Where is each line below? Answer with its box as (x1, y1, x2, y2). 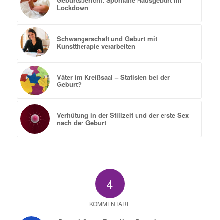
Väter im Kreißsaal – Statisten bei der (56, 72, 170, 82)
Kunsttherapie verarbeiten (56, 41, 135, 51)
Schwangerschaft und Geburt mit (56, 33, 157, 43)
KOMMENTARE (89, 199, 131, 208)
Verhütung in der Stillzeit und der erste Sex (56, 110, 189, 120)
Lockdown (56, 2, 88, 12)
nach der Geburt (56, 117, 106, 127)
